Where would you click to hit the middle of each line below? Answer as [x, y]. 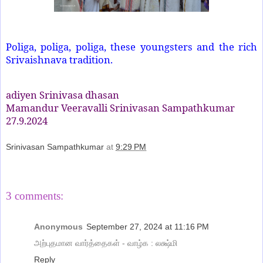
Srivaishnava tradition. [59, 60]
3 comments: [35, 196]
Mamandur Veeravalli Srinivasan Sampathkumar [120, 107]
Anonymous [58, 226]
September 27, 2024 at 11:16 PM [148, 226]
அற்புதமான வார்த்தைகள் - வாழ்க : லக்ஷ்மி [106, 243]
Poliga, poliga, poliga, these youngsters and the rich [131, 47]
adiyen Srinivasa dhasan [63, 95]
